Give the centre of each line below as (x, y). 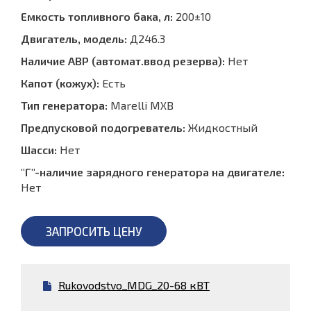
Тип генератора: (64, 106)
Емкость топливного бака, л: (97, 17)
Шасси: (39, 150)
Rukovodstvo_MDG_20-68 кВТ (134, 285)
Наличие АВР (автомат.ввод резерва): (123, 61)
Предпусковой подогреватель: (103, 128)
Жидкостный (221, 128)
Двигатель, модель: (74, 39)
